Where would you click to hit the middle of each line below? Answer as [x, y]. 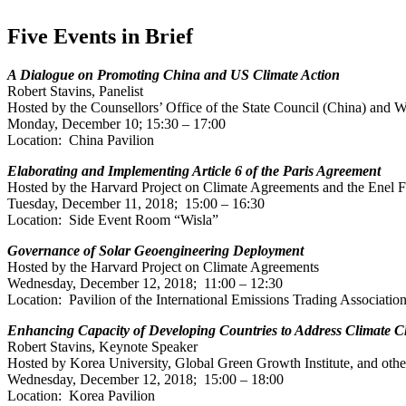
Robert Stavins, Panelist [75, 92]
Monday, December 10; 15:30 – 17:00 [116, 124]
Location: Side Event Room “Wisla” [113, 220]
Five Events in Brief [100, 37]
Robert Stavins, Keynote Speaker [102, 347]
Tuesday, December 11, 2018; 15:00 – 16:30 [136, 204]
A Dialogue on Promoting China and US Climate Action [174, 75]
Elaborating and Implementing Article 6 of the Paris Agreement [194, 171]
